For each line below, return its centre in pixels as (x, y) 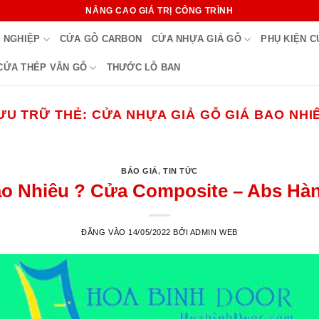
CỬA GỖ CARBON (101, 39)
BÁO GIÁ (140, 171)
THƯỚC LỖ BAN (143, 67)
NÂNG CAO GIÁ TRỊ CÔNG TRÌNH (159, 10)
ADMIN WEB (214, 232)
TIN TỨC (181, 171)
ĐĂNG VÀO (105, 232)
